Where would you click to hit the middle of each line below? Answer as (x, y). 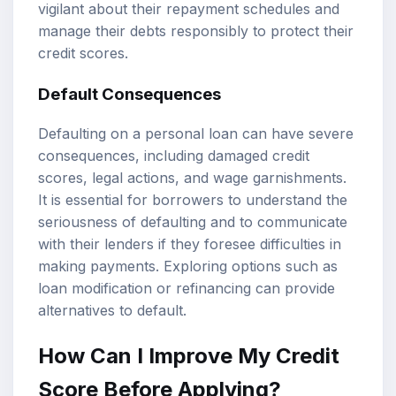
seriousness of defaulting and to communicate (193, 222)
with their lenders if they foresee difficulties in (190, 244)
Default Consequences (129, 94)
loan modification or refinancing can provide (187, 289)
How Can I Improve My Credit (189, 356)
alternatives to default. (112, 311)
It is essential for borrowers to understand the (193, 200)
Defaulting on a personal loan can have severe (196, 134)
